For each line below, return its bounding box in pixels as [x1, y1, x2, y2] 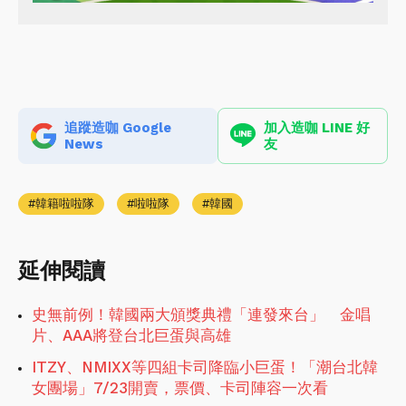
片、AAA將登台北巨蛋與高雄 [32, 326, 231, 345]
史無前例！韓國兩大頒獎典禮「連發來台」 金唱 [32, 305, 371, 324]
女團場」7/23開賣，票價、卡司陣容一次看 [32, 379, 328, 398]
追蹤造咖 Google [64, 120, 171, 137]
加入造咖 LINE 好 [263, 120, 370, 137]
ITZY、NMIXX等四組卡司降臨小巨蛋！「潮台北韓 [32, 358, 378, 377]
